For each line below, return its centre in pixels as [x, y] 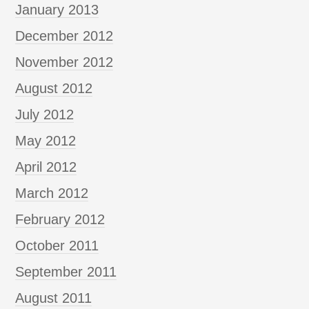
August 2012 [54, 88]
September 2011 [66, 271]
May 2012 [46, 140]
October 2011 [57, 245]
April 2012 [46, 167]
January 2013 [57, 9]
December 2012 [64, 36]
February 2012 [60, 219]
